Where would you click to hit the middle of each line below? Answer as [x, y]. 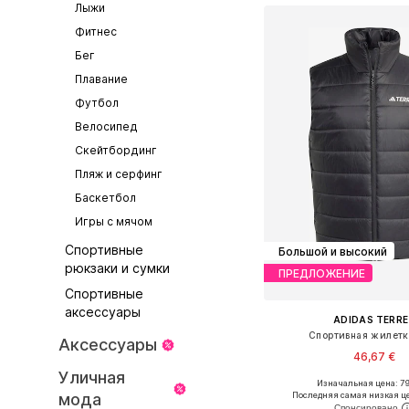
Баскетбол [105, 198]
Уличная [92, 378]
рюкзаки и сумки [118, 268]
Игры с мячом [113, 221]
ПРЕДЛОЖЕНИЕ [321, 273]
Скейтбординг [115, 150]
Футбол [96, 103]
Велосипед [106, 126]
